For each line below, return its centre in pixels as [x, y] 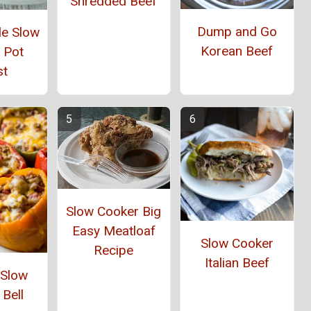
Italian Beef [237, 262]
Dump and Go [237, 32]
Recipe [114, 251]
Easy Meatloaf [114, 231]
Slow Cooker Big [114, 212]
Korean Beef [237, 51]
